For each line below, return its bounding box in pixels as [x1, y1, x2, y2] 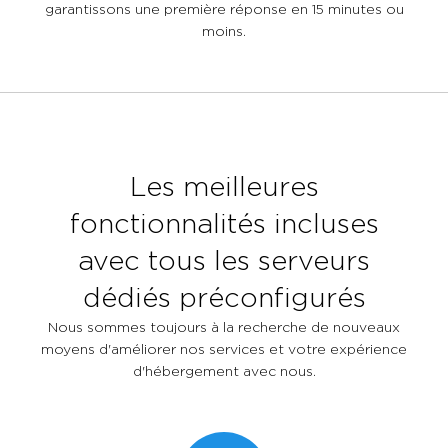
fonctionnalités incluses [69, 208, 379, 237]
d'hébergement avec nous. [132, 362, 316, 378]
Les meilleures [129, 171, 319, 200]
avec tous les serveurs [78, 245, 370, 274]
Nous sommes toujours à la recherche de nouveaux [48, 318, 400, 334]
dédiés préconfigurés [82, 282, 366, 311]
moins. [202, 22, 246, 38]
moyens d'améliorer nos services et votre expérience [41, 340, 407, 356]
